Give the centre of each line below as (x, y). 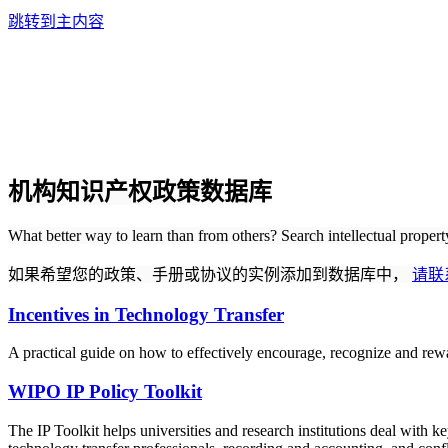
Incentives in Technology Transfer (146, 314)
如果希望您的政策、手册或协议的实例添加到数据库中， (210, 274)
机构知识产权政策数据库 (140, 191)
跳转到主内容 (56, 21)
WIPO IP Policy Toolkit (105, 391)
